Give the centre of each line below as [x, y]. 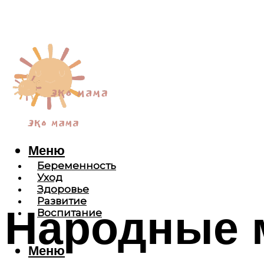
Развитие [62, 201]
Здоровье [63, 189]
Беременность [77, 166]
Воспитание [70, 213]
